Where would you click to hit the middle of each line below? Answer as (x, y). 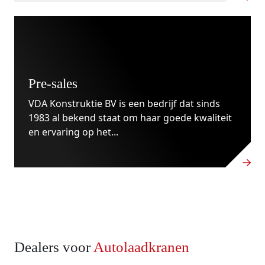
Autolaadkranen (141, 247)
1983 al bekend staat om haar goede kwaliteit (130, 118)
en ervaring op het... (73, 132)
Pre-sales (53, 83)
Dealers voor (54, 247)
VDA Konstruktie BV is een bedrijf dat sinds (124, 104)
